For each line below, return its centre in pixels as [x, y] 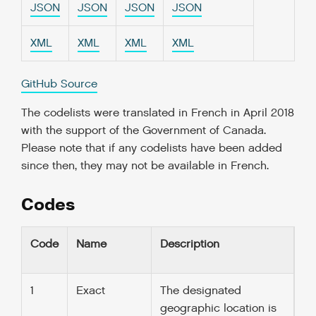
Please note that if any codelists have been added [152, 148]
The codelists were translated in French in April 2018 [158, 113]
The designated [201, 291]
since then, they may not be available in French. [145, 166]
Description [190, 244]
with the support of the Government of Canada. [144, 131]
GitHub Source [59, 84]
